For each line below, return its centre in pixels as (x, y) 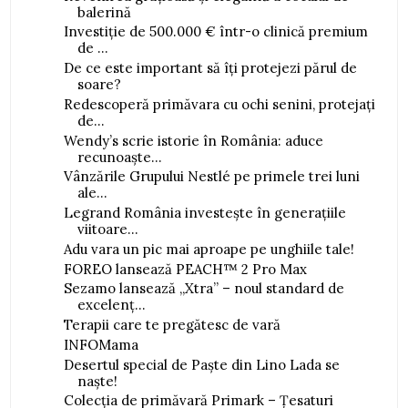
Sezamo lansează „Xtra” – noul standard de (204, 289)
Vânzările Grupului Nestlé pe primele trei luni (211, 177)
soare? (99, 85)
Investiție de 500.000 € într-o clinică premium (215, 32)
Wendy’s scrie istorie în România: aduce (193, 140)
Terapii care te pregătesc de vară (172, 325)
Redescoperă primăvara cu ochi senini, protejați (219, 104)
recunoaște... (119, 157)
